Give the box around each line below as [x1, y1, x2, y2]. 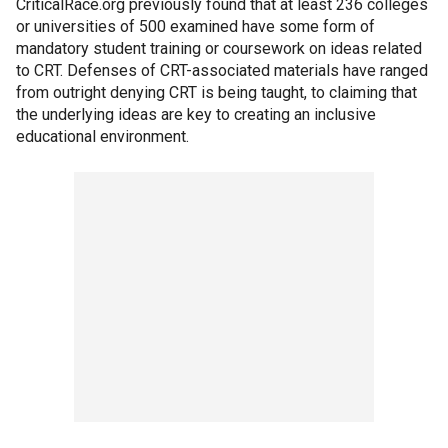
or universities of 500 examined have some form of [16, 16, 375, 36]
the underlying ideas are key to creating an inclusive [16, 104, 376, 124]
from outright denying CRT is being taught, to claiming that [16, 82, 417, 102]
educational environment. [16, 126, 189, 146]
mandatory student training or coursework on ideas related [16, 38, 422, 58]
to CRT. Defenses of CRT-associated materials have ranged [16, 60, 428, 80]
